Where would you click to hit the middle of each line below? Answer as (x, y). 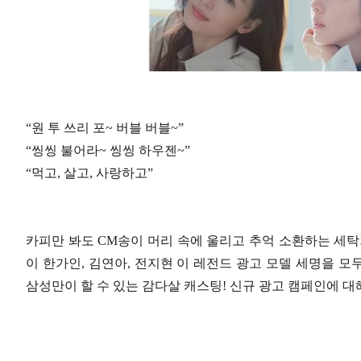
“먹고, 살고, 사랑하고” (89, 173)
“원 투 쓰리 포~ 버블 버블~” (105, 128)
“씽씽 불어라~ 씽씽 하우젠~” (108, 150)
